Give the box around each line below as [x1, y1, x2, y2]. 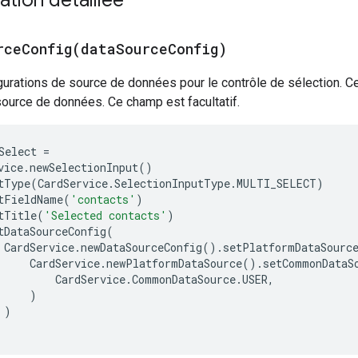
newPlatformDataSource [106, 255, 242, 271]
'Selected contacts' [44, 207, 167, 223]
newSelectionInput [30, 159, 138, 175]
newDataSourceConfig [81, 239, 202, 255]
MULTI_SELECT [237, 175, 316, 191]
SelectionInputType [114, 175, 230, 191]
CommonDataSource [132, 271, 236, 287]
